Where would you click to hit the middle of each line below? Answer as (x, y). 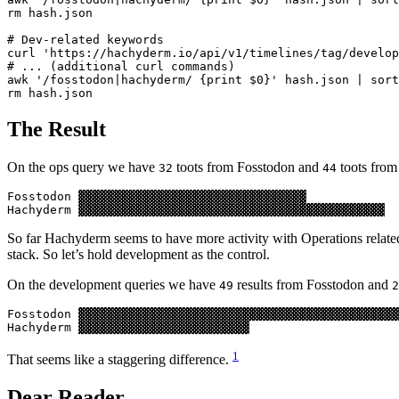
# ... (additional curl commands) (121, 67)
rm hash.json (50, 13)
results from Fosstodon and (313, 285)
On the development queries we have (113, 285)
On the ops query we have (83, 167)
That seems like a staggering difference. (120, 360)
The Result (57, 130)
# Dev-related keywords (85, 40)
